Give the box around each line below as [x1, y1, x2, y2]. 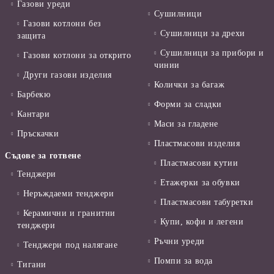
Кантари [17, 109, 50, 119]
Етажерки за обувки [160, 178, 240, 188]
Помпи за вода [154, 256, 213, 266]
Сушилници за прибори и [160, 48, 264, 58]
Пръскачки [17, 129, 59, 139]
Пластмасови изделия [154, 139, 240, 149]
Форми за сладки [154, 100, 222, 109]
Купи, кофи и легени [160, 217, 244, 227]
